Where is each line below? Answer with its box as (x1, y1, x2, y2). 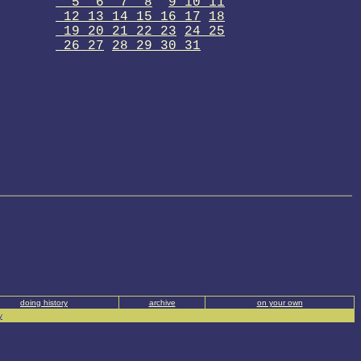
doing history (20, 298, 68, 307)
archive (148, 298, 176, 307)
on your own (256, 298, 303, 307)
